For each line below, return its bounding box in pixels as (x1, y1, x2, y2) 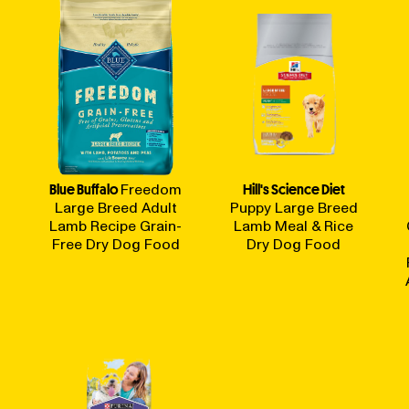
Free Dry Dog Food (51, 235, 180, 255)
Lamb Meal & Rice (234, 216, 353, 236)
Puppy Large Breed (229, 198, 358, 218)
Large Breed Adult (54, 198, 177, 218)
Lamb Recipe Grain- (49, 216, 182, 236)
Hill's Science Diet (242, 180, 345, 199)
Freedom (121, 180, 182, 200)
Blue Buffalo (49, 180, 119, 199)
